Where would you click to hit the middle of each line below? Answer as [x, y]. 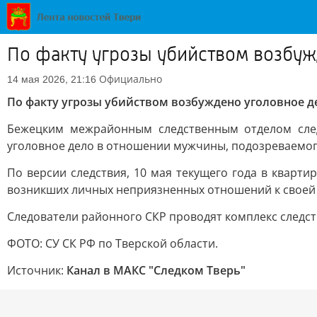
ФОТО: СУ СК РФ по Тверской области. [113, 243]
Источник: [37, 270]
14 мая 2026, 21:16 [52, 79]
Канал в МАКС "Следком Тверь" [156, 270]
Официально [131, 79]
